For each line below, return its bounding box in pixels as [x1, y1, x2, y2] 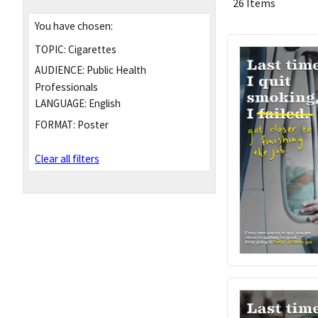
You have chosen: [35, 18, 113, 33]
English [87, 97, 121, 111]
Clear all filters [35, 152, 99, 166]
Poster [75, 117, 109, 131]
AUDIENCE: [35, 63, 84, 77]
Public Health [84, 63, 146, 77]
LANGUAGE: [35, 97, 87, 111]
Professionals [35, 80, 98, 94]
